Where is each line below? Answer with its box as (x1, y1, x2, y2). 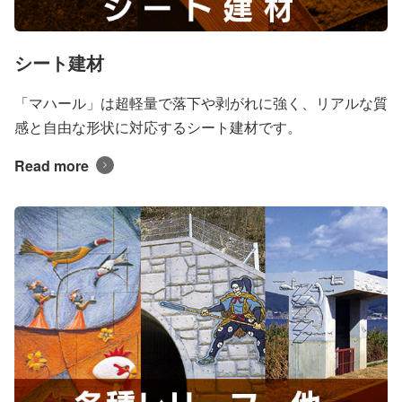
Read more (14, 154, 89, 176)
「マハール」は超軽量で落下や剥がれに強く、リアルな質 (14, 92, 388, 113)
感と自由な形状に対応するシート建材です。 (14, 116, 301, 137)
